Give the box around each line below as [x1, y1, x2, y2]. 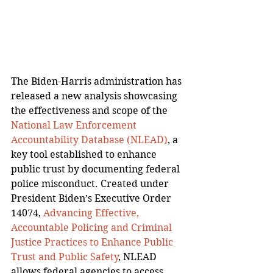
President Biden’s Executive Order [11, 192, 174, 204]
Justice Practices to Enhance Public [11, 236, 175, 248]
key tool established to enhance [11, 148, 159, 160]
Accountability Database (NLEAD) [11, 133, 168, 146]
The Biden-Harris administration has [11, 75, 184, 87]
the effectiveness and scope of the [11, 104, 170, 116]
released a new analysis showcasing [11, 90, 180, 102]
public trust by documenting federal [11, 163, 182, 175]
